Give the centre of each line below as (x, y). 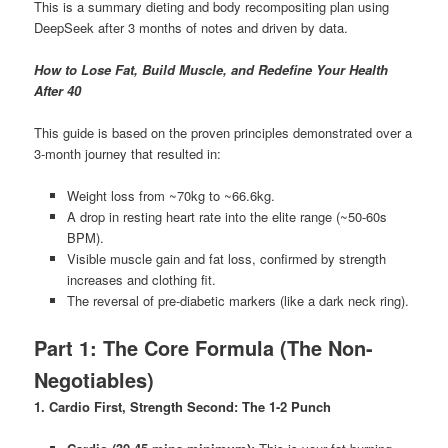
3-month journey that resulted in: (128, 153)
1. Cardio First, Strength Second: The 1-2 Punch (183, 407)
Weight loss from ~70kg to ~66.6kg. (170, 195)
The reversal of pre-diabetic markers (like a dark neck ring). (237, 300)
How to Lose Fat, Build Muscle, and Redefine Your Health (211, 69)
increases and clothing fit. (141, 279)
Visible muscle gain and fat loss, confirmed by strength (226, 258)
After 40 (58, 90)
